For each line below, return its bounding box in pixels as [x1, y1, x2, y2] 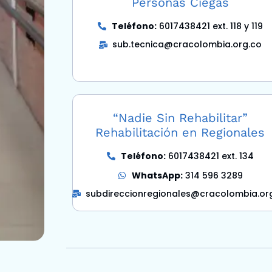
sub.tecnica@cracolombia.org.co [112, 38, 262, 51]
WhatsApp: [131, 169, 183, 182]
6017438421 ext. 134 [165, 149, 254, 162]
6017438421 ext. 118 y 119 [156, 20, 263, 33]
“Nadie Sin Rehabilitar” [112, 110, 248, 125]
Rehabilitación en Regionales [95, 124, 265, 140]
